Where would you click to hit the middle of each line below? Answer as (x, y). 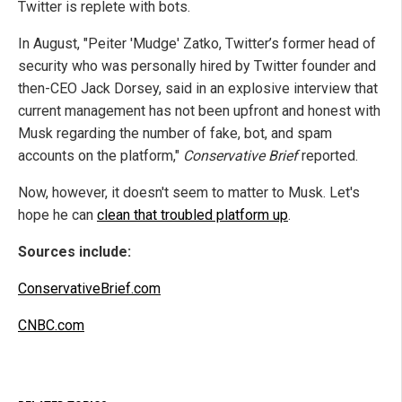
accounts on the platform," (100, 156)
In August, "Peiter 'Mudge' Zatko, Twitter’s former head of (197, 44)
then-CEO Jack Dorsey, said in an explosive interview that (198, 89)
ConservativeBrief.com (89, 289)
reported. (328, 156)
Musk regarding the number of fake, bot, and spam (175, 134)
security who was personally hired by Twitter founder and (197, 66)
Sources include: (74, 252)
